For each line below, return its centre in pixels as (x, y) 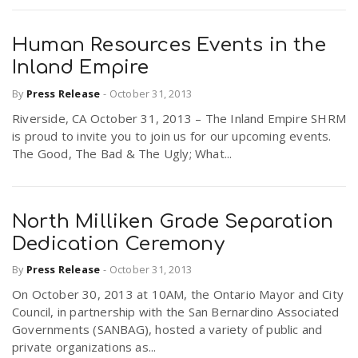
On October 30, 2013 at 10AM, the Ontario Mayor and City (178, 294)
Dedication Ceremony (118, 244)
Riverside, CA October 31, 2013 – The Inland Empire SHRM (179, 118)
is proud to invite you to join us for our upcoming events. (172, 135)
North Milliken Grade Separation (173, 221)
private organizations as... (84, 347)
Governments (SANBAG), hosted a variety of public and (167, 330)
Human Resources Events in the (169, 46)
